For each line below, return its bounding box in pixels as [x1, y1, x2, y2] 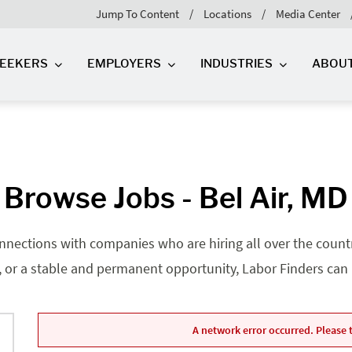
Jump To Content [96, 5, 179, 21]
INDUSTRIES [200, 57, 273, 71]
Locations [203, 5, 251, 21]
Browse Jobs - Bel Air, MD [4, 180, 348, 215]
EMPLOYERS [87, 57, 162, 71]
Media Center [276, 5, 340, 21]
